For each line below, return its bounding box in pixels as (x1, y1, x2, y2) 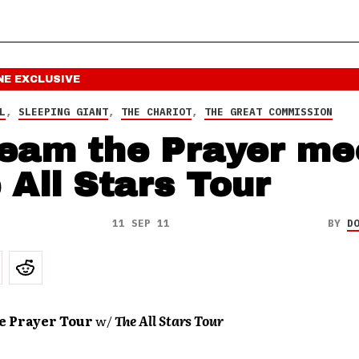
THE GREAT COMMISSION (204, 105, 333, 119)
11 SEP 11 (111, 216, 170, 230)
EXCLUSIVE (14, 74, 80, 85)
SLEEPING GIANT (18, 105, 108, 119)
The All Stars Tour (114, 311, 224, 330)
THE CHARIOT (120, 105, 192, 119)
